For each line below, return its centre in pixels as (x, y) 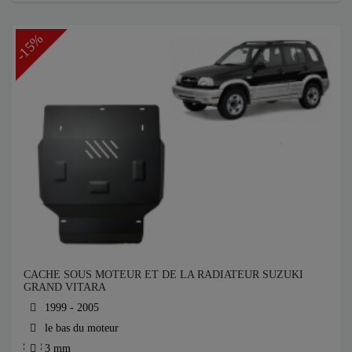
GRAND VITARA (65, 288)
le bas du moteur (80, 328)
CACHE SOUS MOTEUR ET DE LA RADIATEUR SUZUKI (163, 275)
